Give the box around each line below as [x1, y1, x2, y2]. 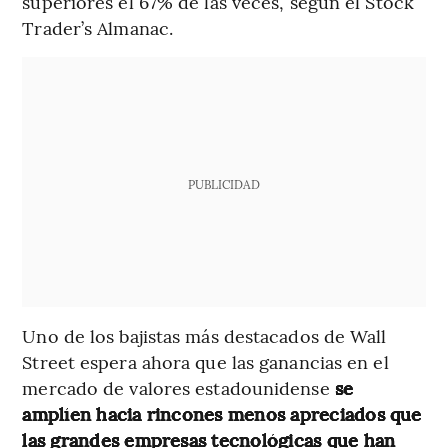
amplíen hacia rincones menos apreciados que [22, 400, 422, 426]
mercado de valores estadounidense [22, 374, 335, 400]
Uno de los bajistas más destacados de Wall [22, 322, 387, 348]
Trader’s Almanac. [22, 14, 174, 40]
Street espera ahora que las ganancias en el [22, 348, 389, 374]
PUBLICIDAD [187, 175, 260, 192]
